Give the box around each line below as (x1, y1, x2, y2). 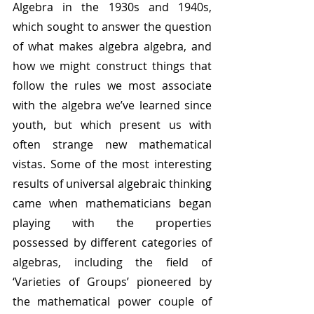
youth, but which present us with (13, 117, 212, 132)
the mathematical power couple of (13, 294, 212, 309)
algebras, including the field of (13, 254, 212, 270)
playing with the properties (13, 215, 212, 231)
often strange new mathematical (13, 137, 212, 152)
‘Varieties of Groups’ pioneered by (13, 274, 212, 289)
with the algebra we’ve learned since (13, 97, 212, 113)
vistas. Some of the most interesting (13, 156, 212, 172)
